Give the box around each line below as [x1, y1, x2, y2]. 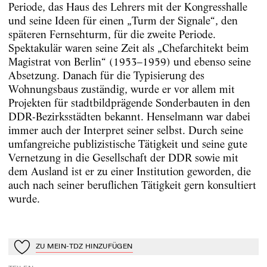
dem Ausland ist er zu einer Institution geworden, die [8, 164, 251, 178]
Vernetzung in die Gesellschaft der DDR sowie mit [8, 151, 238, 164]
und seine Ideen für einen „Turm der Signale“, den [8, 14, 238, 27]
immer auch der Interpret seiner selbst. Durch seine [8, 123, 243, 136]
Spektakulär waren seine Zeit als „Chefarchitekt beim [8, 41, 249, 54]
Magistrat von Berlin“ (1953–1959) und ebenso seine [8, 55, 251, 68]
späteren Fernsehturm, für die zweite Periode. [8, 27, 216, 41]
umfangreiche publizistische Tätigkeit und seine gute [8, 137, 247, 150]
